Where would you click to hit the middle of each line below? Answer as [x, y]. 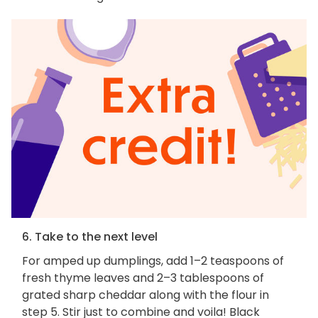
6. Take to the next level [90, 236]
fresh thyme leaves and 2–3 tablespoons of [143, 278]
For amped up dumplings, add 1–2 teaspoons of [153, 261]
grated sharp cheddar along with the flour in [146, 295]
